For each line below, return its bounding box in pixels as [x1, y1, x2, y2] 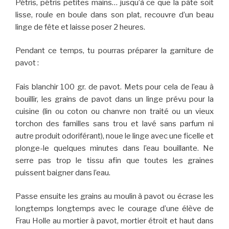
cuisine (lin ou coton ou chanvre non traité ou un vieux [15, 106, 214, 116]
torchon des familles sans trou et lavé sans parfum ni [15, 119, 214, 128]
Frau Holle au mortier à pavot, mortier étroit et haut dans [15, 216, 214, 226]
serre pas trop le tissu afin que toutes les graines [15, 155, 214, 165]
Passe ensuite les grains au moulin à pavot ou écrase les [15, 192, 214, 201]
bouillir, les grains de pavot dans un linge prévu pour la [15, 94, 214, 104]
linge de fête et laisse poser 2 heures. [15, 22, 145, 32]
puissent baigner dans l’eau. [15, 168, 110, 177]
